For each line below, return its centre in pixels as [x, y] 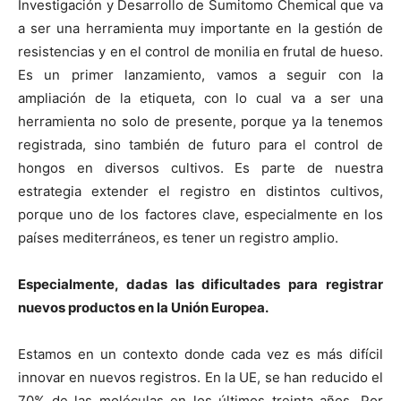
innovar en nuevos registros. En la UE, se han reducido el [200, 377]
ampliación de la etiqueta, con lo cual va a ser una [200, 98]
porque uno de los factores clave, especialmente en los [200, 214]
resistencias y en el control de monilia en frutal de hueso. [200, 51]
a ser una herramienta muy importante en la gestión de [200, 28]
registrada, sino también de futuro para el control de [200, 144]
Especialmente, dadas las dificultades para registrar [200, 284]
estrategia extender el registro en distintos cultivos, [200, 191]
